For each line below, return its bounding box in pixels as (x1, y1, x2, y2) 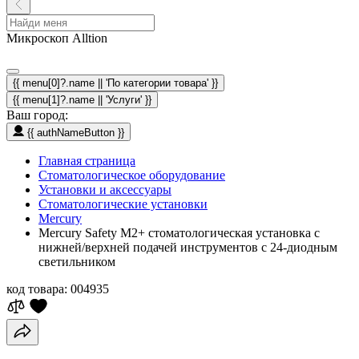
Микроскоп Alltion (6, 31, 107, 45)
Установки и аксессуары (38, 183, 171, 196)
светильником (38, 255, 115, 268)
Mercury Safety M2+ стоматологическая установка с (38, 226, 320, 240)
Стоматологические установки (38, 197, 208, 211)
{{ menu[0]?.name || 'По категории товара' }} (13, 77, 218, 89)
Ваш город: (6, 108, 68, 122)
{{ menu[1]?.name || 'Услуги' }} (13, 94, 151, 106)
